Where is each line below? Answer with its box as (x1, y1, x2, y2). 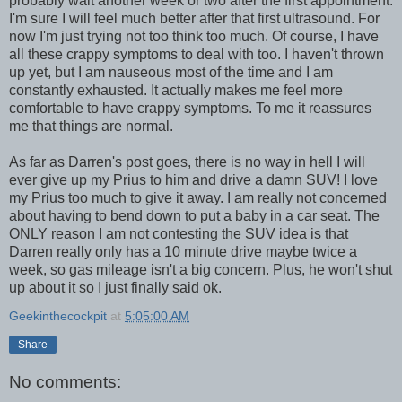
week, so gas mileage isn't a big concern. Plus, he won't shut (9, 261, 392, 277)
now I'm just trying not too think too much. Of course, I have (9, 28, 379, 44)
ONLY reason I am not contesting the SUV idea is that (9, 225, 348, 241)
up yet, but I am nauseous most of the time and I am (9, 64, 333, 80)
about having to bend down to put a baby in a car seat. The (9, 207, 380, 223)
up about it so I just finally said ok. (9, 279, 222, 295)
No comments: (9, 372, 121, 392)
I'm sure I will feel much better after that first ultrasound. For (9, 10, 380, 26)
